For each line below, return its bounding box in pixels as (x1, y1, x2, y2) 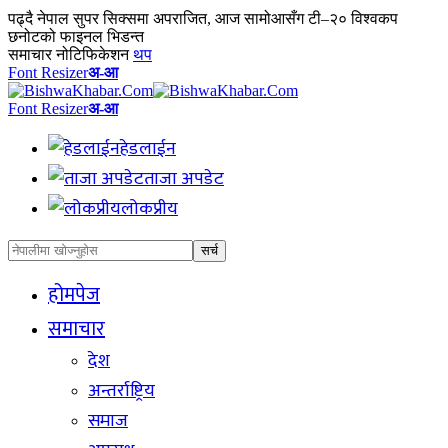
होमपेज (48, 278, 100, 312)
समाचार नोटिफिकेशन (8, 46, 129, 63)
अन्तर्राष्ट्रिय (88, 376, 155, 406)
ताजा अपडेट (144, 164, 224, 194)
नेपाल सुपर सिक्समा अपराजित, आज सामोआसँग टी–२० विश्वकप (37, 10, 398, 27)
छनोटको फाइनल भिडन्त (8, 28, 144, 45)
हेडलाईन (120, 134, 176, 164)
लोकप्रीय (121, 194, 178, 224)
